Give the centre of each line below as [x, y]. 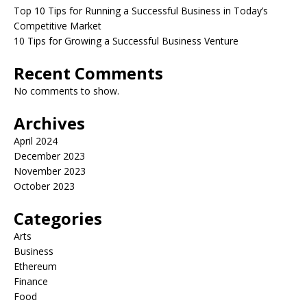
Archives [49, 123]
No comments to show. [66, 90]
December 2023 [49, 156]
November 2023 [50, 171]
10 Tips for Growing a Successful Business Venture [126, 40]
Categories [58, 218]
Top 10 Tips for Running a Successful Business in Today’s [141, 10]
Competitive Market [58, 25]
